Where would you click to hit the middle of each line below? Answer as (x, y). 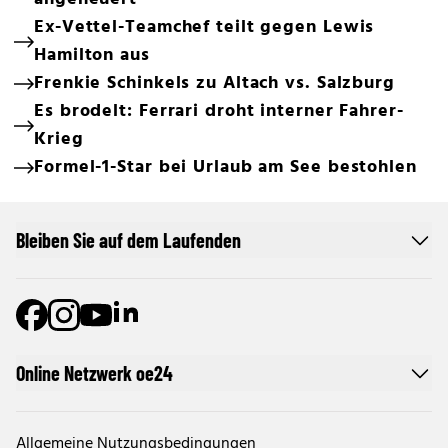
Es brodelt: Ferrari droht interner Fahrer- (219, 111)
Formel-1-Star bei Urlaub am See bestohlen (225, 167)
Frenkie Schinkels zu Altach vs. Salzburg (214, 83)
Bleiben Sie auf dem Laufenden (128, 240)
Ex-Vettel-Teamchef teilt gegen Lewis (204, 27)
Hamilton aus (92, 55)
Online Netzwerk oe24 (94, 373)
